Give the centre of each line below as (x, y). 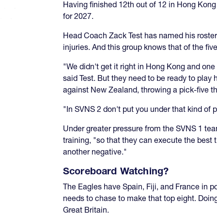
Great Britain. (86, 209)
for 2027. (78, 16)
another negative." (95, 151)
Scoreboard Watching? (116, 171)
